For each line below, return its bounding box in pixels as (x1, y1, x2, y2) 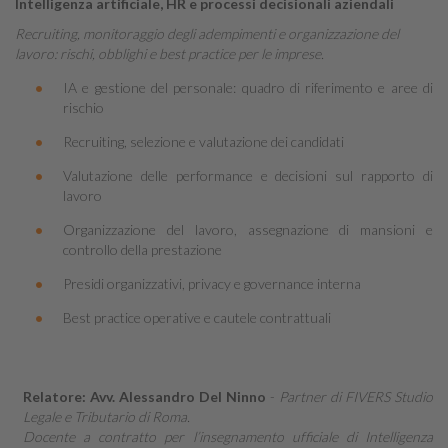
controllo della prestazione (63, 241, 222, 258)
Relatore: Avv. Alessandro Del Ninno (23, 387, 266, 405)
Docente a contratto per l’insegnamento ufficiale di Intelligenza (23, 427, 433, 445)
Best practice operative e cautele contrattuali (63, 309, 331, 326)
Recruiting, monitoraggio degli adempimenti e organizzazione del (15, 25, 399, 42)
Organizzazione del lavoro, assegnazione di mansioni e (63, 221, 433, 238)
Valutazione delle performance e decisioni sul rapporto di (63, 167, 433, 184)
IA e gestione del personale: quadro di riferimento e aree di (63, 79, 433, 96)
